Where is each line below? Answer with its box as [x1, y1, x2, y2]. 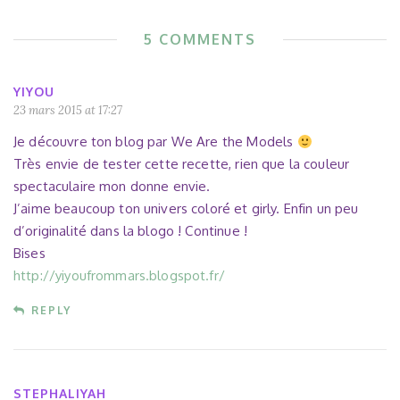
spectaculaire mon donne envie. [13, 178, 211, 196]
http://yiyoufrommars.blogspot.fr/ [13, 267, 225, 285]
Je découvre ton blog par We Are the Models [13, 133, 297, 151]
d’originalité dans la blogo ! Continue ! [13, 222, 247, 240]
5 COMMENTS [144, 30, 256, 49]
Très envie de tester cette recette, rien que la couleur [13, 155, 350, 173]
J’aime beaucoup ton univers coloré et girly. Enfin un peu [13, 200, 359, 218]
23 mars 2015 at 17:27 [13, 103, 122, 119]
